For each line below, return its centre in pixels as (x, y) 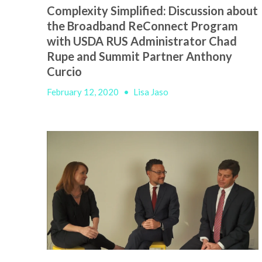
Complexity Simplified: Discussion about (152, 10)
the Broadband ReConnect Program (142, 25)
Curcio (64, 71)
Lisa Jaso (151, 92)
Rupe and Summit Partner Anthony (139, 56)
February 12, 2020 (84, 92)
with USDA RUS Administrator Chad (142, 41)
